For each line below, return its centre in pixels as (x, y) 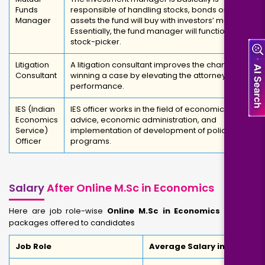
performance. (97, 86)
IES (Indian (35, 109)
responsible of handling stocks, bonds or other (160, 10)
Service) (32, 130)
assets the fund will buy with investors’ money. (158, 20)
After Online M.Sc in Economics (129, 188)
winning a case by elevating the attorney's (151, 75)
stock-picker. (96, 42)
